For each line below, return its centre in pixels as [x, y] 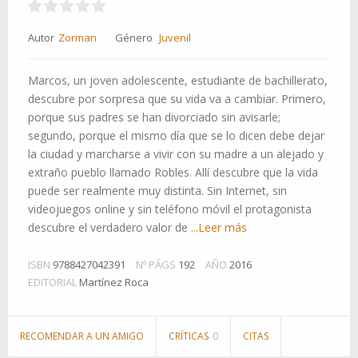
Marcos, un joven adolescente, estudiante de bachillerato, [178, 80]
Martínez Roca [114, 282]
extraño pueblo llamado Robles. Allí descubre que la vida [173, 172]
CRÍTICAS [190, 336]
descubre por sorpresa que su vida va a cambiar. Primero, [177, 99]
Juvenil [175, 38]
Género [134, 38]
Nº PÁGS [156, 265]
